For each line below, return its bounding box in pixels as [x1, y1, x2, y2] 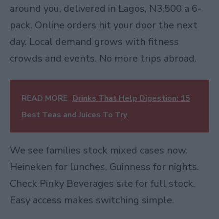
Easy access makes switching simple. [10, 193, 174, 207]
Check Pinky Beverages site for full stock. [10, 176, 195, 190]
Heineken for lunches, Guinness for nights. [10, 160, 199, 174]
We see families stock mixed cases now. [10, 143, 188, 157]
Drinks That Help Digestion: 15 [72, 92, 190, 104]
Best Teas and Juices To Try [22, 109, 127, 120]
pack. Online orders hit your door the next [10, 19, 197, 32]
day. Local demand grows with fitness [10, 35, 179, 49]
